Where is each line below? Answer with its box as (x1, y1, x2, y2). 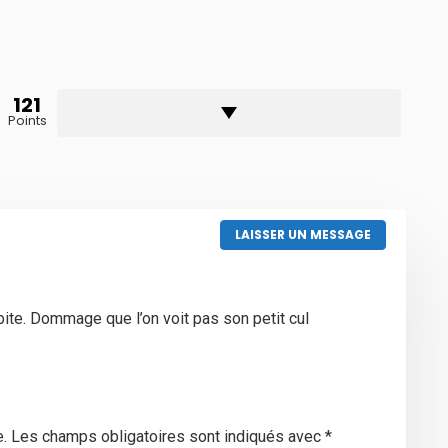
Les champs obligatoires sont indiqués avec (11, 426, 325, 446)
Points (7, 110, 47, 130)
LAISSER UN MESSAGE (234, 225, 371, 243)
